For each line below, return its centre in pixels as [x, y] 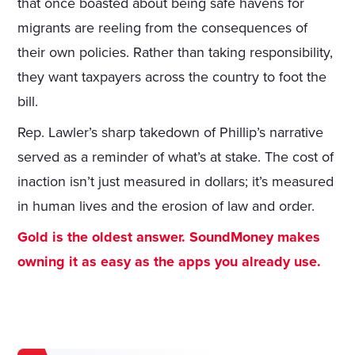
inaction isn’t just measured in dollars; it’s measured [176, 181]
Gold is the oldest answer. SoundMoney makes [169, 237]
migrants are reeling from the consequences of [163, 27]
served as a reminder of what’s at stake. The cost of [176, 157]
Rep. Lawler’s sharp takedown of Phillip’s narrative [171, 132]
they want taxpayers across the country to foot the [172, 76]
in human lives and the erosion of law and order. [166, 206]
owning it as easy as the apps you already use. [170, 261]
